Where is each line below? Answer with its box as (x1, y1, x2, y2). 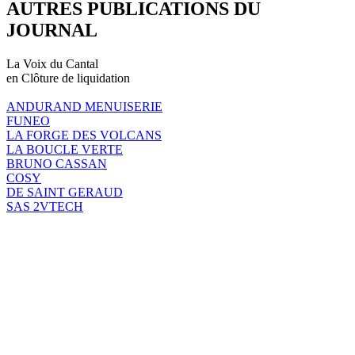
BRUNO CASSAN (6, 156, 107, 170)
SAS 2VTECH (6, 199, 83, 213)
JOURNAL (6, 19, 97, 40)
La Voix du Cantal (6, 56, 98, 71)
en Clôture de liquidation (6, 71, 130, 85)
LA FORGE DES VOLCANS (6, 128, 162, 142)
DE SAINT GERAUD (6, 185, 123, 199)
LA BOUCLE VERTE (6, 142, 123, 156)
